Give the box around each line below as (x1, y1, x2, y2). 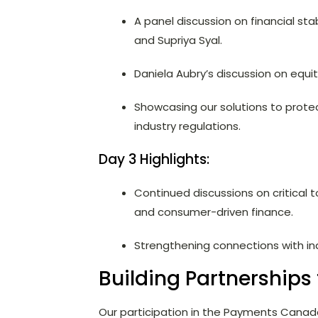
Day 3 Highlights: (98, 150, 209, 170)
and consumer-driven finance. (133, 204, 293, 220)
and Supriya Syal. (133, 33, 222, 48)
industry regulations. (133, 119, 241, 134)
